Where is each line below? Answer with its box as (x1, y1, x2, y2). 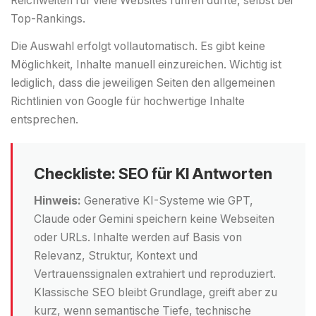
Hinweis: (34, 194, 81, 208)
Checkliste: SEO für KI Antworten (34, 164, 272, 183)
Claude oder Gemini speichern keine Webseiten (34, 212, 274, 226)
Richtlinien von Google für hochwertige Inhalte (11, 95, 245, 109)
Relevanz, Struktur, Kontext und (34, 249, 197, 263)
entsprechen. (11, 113, 78, 127)
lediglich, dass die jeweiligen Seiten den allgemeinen (11, 76, 275, 90)
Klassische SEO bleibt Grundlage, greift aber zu (34, 286, 277, 300)
